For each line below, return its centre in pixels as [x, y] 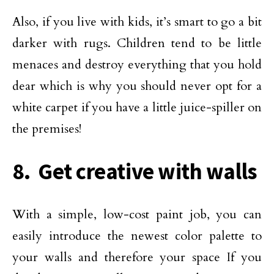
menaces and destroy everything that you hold [137, 64]
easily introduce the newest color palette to [137, 235]
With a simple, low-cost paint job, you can [137, 214]
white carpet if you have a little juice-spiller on [137, 107]
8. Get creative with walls [135, 171]
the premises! [47, 128]
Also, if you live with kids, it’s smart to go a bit [137, 21]
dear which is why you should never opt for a [137, 86]
